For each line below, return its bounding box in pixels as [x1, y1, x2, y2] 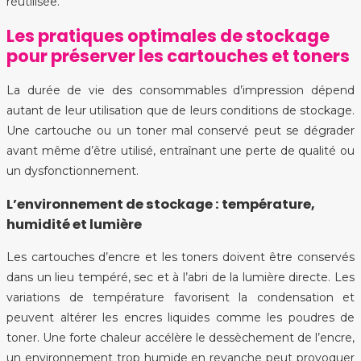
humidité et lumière [6, 215, 142, 234]
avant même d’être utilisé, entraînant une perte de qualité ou [6, 143, 355, 158]
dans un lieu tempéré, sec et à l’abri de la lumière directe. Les [6, 270, 355, 285]
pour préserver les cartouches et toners [6, 44, 350, 68]
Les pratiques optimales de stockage [6, 24, 330, 48]
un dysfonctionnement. [6, 163, 139, 178]
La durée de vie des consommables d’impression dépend [6, 82, 355, 98]
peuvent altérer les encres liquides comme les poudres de [6, 310, 355, 326]
